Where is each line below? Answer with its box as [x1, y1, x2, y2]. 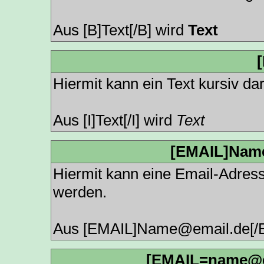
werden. [53, 183, 107, 201]
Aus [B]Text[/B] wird [53, 21, 188, 39]
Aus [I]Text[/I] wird [53, 111, 176, 129]
